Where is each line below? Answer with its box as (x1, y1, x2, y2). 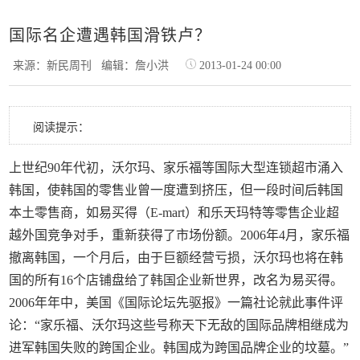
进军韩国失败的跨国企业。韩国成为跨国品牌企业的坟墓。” (9, 341, 350, 354)
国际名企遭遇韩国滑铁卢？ (9, 27, 212, 44)
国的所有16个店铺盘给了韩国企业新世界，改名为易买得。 (9, 273, 344, 287)
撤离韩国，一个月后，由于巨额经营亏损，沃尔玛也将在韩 (9, 251, 344, 264)
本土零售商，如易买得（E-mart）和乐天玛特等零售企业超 (9, 206, 340, 219)
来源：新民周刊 (13, 59, 102, 72)
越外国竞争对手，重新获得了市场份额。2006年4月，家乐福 (9, 228, 350, 242)
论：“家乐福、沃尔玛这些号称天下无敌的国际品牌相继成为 (9, 318, 350, 332)
